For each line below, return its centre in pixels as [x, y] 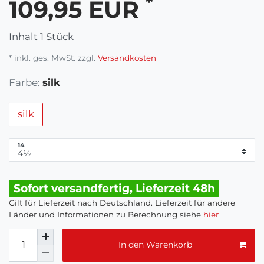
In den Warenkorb [155, 245]
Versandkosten [126, 57]
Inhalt [24, 36]
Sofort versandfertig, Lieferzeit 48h [114, 189]
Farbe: [24, 82]
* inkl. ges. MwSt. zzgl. [52, 57]
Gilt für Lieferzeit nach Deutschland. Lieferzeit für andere [122, 202]
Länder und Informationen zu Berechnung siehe [106, 214]
